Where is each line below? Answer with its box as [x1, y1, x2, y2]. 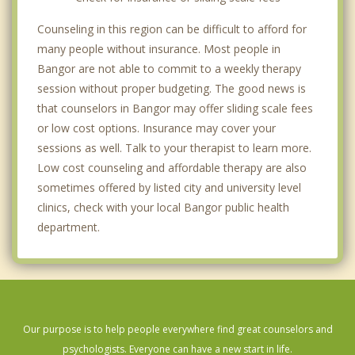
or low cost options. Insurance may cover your [37, 120, 276, 136]
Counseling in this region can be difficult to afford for [37, 21, 307, 37]
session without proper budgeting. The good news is [37, 81, 306, 97]
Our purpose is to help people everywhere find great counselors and [22, 323, 333, 337]
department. [37, 219, 100, 235]
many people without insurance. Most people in [37, 41, 281, 57]
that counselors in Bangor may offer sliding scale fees [37, 101, 313, 116]
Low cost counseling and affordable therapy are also [37, 160, 307, 176]
